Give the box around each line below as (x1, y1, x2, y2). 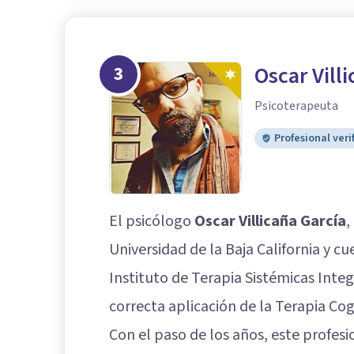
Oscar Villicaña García (194, 210, 346, 233)
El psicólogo (109, 210, 194, 233)
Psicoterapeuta (254, 97, 338, 115)
